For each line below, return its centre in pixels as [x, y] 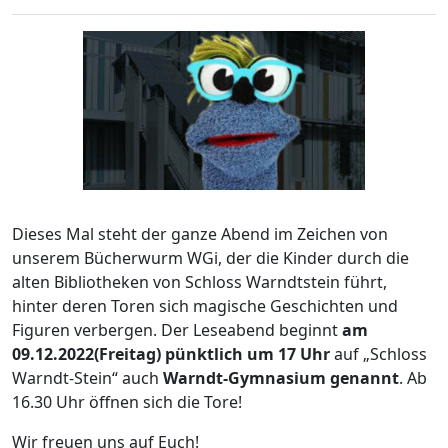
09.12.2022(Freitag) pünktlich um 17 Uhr [173, 353]
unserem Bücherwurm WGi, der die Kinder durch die [210, 257]
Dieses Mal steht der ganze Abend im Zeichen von [200, 233]
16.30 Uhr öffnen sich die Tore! [127, 401]
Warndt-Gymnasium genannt [281, 377]
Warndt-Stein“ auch [87, 377]
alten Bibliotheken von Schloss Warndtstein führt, [199, 281]
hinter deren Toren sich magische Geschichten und [205, 305]
